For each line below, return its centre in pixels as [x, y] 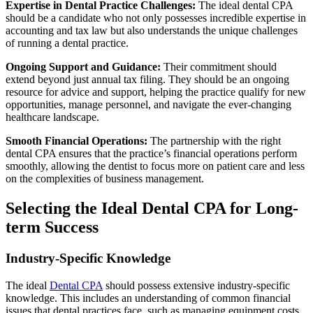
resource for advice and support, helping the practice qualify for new [156, 92]
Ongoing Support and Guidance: [83, 67]
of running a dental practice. [67, 43]
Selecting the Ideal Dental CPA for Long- [152, 209]
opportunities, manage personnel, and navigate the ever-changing [148, 105]
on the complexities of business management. [105, 179]
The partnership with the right [214, 141]
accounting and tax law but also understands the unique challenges [152, 31]
